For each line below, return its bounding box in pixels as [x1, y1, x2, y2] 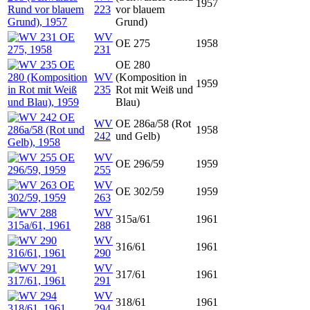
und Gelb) [116, 130, 160, 142]
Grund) [116, 16, 147, 28]
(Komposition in [116, 71, 187, 83]
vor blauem [116, 3, 165, 15]
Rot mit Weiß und [116, 84, 193, 95]
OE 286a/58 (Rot [116, 118, 191, 129]
